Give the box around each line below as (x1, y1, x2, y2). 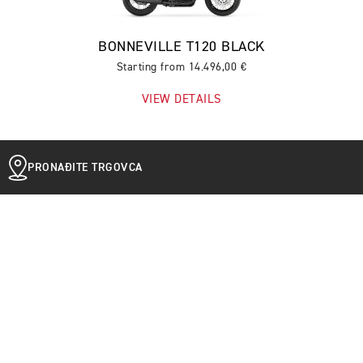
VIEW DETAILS (141, 93, 222, 105)
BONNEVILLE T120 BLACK (98, 40, 265, 54)
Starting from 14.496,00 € (116, 62, 247, 73)
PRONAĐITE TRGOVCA (28, 161, 143, 173)
